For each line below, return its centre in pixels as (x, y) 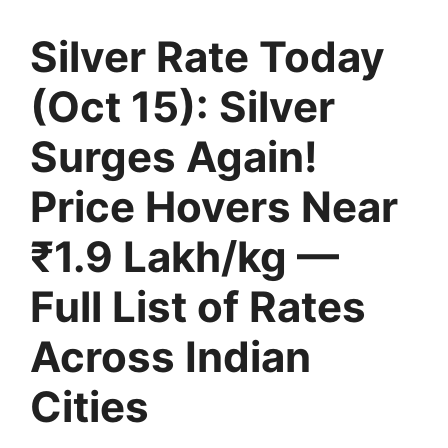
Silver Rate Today (207, 56)
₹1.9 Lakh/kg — (184, 256)
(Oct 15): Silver (182, 106)
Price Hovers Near (214, 206)
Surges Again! (174, 156)
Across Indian (170, 356)
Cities (89, 406)
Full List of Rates (198, 306)
